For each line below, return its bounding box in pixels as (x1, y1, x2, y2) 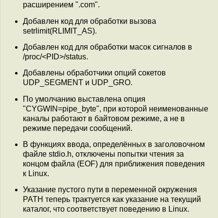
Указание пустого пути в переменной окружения (23, 185, 197, 194)
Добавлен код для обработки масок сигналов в (23, 42, 192, 51)
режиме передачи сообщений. (23, 124, 132, 132)
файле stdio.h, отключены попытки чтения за (23, 149, 184, 158)
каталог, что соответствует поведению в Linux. (23, 205, 189, 214)
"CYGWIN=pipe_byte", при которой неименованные (23, 104, 208, 113)
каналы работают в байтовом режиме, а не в (23, 114, 185, 123)
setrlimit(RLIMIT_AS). (23, 26, 97, 35)
